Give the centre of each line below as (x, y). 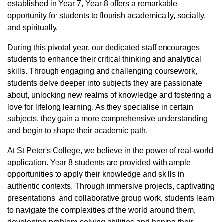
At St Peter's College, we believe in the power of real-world (110, 150)
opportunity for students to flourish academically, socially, (107, 16)
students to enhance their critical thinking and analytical (104, 59)
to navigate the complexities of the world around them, (102, 210)
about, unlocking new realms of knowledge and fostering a (109, 95)
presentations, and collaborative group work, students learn (111, 198)
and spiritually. (33, 28)
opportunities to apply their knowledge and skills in (96, 174)
